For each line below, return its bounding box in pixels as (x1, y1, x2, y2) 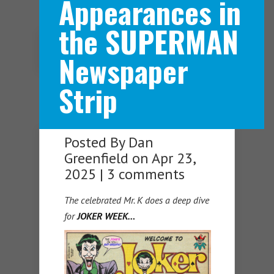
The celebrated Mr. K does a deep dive (64, 194, 209, 207)
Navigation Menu (108, 46, 178, 59)
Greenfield (64, 149, 128, 168)
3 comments (107, 165, 185, 184)
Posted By (64, 133, 128, 152)
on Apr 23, (128, 149, 195, 168)
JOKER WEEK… (77, 210, 135, 223)
